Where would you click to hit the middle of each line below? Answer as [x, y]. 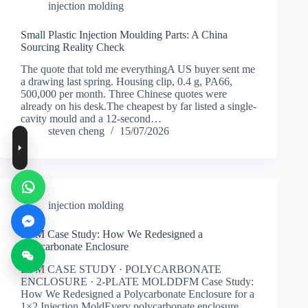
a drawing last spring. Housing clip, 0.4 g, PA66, [126, 82]
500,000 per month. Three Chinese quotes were [124, 94]
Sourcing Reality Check [73, 47]
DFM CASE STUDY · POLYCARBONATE [121, 269]
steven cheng [76, 131]
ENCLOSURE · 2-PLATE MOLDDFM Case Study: [137, 282]
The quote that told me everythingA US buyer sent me [138, 69]
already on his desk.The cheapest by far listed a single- [139, 107]
